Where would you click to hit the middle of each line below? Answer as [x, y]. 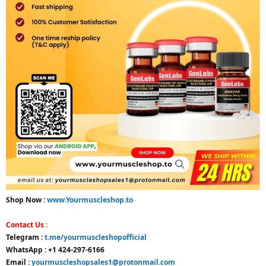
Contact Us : [27, 224]
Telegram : [25, 237]
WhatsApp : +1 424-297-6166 [55, 249]
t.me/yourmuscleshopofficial [96, 237]
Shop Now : [26, 199]
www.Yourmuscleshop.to [90, 199]
